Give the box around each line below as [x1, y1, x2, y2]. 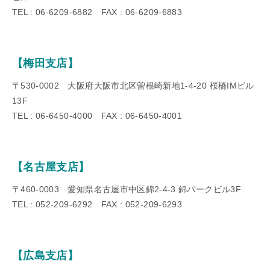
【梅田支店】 [12, 57, 79, 69]
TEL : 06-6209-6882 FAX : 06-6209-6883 [12, 7, 182, 17]
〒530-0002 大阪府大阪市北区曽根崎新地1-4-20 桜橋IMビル [12, 80, 254, 90]
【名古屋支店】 [12, 160, 90, 173]
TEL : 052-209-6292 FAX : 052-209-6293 [12, 199, 182, 209]
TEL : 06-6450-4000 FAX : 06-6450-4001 [12, 110, 182, 121]
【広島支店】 [12, 249, 79, 262]
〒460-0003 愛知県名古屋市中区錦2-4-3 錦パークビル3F [12, 184, 241, 194]
